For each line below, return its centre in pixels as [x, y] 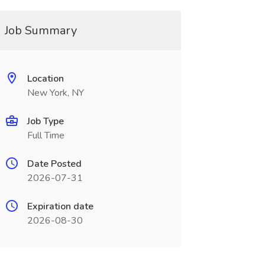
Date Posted [54, 164]
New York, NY [55, 93]
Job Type [45, 121]
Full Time [46, 135]
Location [45, 79]
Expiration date [60, 206]
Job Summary [41, 30]
